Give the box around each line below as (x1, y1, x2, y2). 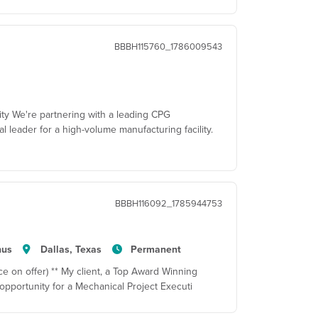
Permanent (130, 242, 181, 256)
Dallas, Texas (40, 242, 102, 256)
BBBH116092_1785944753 (115, 197, 222, 209)
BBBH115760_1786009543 (114, 40, 222, 53)
